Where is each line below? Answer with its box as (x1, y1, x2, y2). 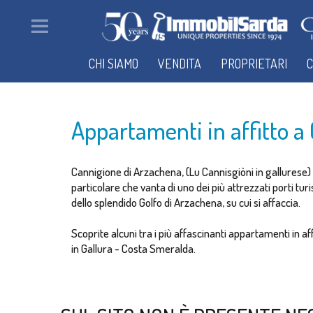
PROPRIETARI (221, 56, 287, 71)
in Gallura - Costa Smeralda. (71, 241, 196, 256)
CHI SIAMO (89, 56, 138, 71)
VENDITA (158, 56, 201, 71)
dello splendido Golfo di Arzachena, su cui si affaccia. (71, 195, 300, 210)
